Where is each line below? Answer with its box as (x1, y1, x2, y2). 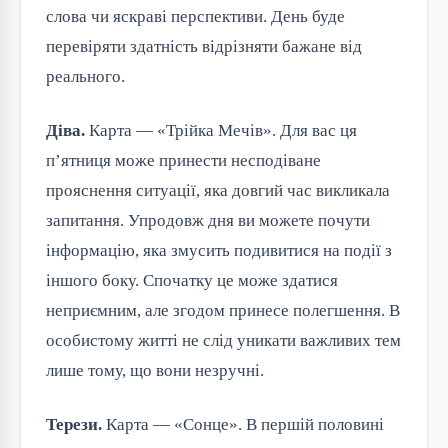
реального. (46, 66, 125, 86)
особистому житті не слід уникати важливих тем (46, 330, 401, 350)
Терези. (46, 414, 102, 434)
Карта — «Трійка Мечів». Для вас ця (85, 120, 357, 140)
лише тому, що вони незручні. (46, 360, 264, 380)
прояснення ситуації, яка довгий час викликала (46, 180, 390, 200)
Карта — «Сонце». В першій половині (102, 414, 384, 434)
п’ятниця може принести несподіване (46, 150, 321, 170)
